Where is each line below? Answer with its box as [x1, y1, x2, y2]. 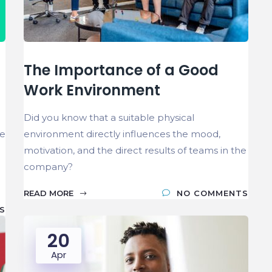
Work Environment [24, 80, 160, 100]
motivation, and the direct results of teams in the [24, 144, 246, 156]
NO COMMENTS [177, 188, 248, 198]
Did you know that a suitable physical [24, 111, 194, 123]
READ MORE [24, 188, 76, 198]
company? [24, 160, 73, 172]
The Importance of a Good [24, 59, 219, 80]
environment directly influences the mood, [24, 127, 220, 140]
